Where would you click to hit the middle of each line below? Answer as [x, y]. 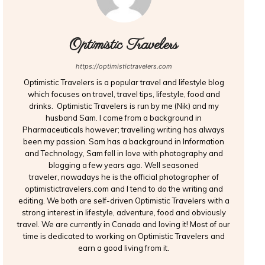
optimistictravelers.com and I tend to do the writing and [124, 189]
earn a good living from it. [124, 248]
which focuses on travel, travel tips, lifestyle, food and [124, 94]
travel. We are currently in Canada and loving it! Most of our [124, 224]
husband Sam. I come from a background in [124, 118]
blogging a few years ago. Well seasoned [124, 165]
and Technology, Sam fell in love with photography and [124, 153]
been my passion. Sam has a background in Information [124, 141]
